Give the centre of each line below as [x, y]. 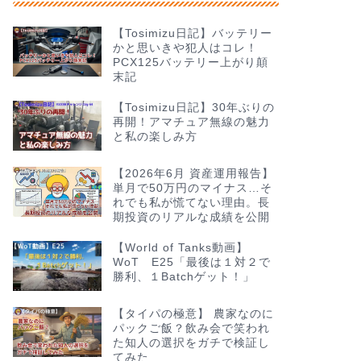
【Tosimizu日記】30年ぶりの [193, 108]
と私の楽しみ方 [155, 137]
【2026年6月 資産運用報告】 [193, 173]
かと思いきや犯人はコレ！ [185, 48]
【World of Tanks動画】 [180, 247]
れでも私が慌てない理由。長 [191, 202]
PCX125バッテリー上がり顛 [190, 63]
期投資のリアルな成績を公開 [191, 217]
